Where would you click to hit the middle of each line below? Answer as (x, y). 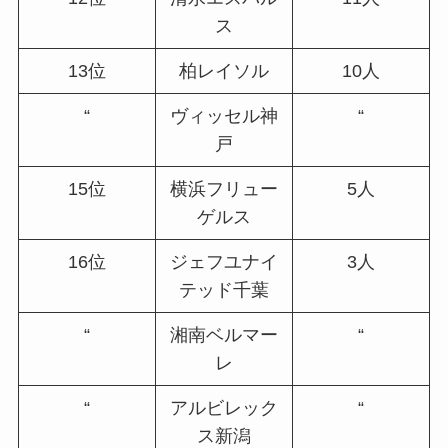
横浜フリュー (223, 189)
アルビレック (223, 408)
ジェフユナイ (223, 262)
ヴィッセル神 (223, 116)
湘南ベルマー (223, 335)
